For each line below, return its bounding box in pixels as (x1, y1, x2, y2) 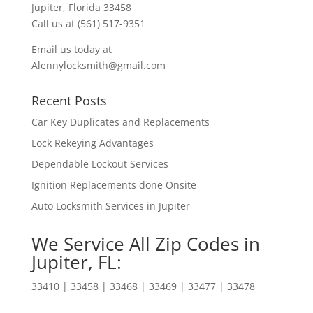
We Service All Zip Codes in (31, 231, 260, 256)
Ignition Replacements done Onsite (31, 177, 196, 191)
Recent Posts (31, 92, 107, 109)
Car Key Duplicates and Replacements (31, 115, 210, 129)
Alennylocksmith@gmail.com (31, 58, 166, 72)
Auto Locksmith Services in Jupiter (31, 198, 190, 212)
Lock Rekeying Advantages (31, 136, 154, 150)
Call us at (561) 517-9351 (31, 16, 145, 30)
